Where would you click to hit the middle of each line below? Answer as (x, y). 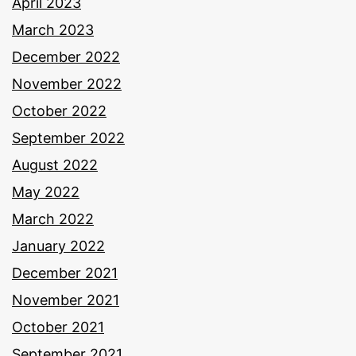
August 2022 (55, 165)
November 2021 (66, 300)
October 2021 (58, 327)
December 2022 (66, 57)
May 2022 (46, 192)
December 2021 (65, 273)
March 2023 (53, 30)
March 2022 (53, 219)
